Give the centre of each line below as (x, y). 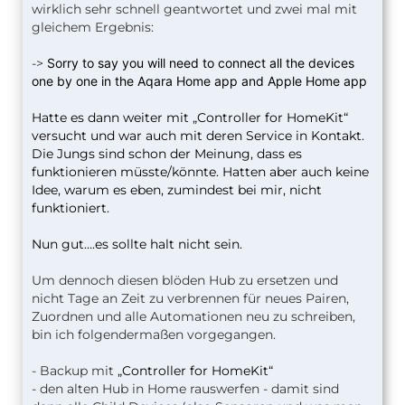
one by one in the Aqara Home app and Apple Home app (199, 80)
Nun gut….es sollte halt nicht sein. (137, 244)
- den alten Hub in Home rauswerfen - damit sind (185, 388)
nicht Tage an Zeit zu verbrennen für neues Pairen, (190, 298)
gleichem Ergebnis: (93, 27)
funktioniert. (71, 207)
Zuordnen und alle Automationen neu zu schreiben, (193, 316)
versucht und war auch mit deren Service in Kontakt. (198, 135)
